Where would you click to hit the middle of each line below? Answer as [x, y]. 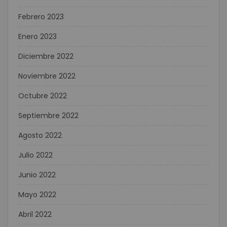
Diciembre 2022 [46, 56]
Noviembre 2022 [47, 76]
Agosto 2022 [40, 135]
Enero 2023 [37, 36]
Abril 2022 [35, 214]
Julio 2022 [35, 155]
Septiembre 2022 [48, 116]
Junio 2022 [37, 175]
